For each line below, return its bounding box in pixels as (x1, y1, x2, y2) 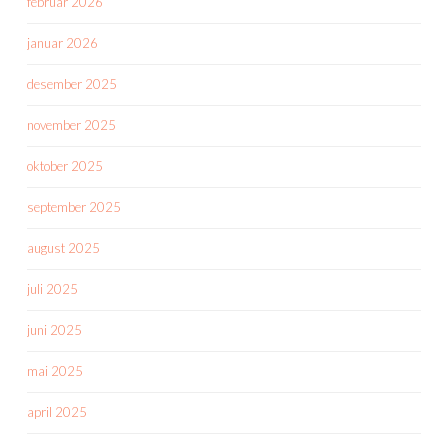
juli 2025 (27, 280, 78, 297)
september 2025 (27, 198, 121, 215)
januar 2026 (27, 34, 98, 51)
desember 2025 (27, 75, 117, 92)
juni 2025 (27, 321, 82, 338)
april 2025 (27, 403, 87, 420)
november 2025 (27, 116, 116, 133)
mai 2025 (27, 362, 83, 379)
